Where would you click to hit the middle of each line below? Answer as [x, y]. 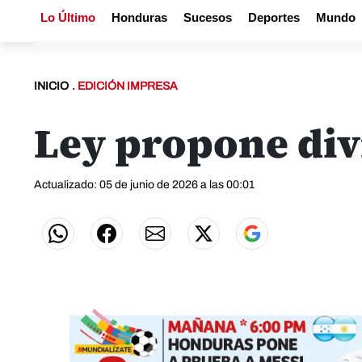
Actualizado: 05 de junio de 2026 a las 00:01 [144, 185]
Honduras [139, 17]
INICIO [51, 86]
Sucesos [208, 17]
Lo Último [68, 17]
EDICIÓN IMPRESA [128, 86]
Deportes [274, 17]
